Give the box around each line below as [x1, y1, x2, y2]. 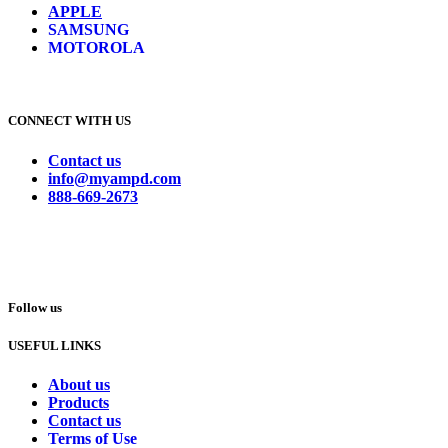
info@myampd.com [48, 169, 181, 187]
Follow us [8, 299, 62, 315]
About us [48, 376, 110, 394]
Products [48, 394, 109, 412]
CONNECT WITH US [8, 113, 131, 129]
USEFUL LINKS [8, 337, 101, 353]
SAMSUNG [48, 21, 129, 39]
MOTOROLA [48, 39, 145, 57]
